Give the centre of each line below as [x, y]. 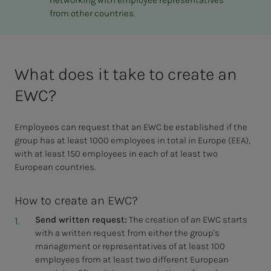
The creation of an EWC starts [187, 220]
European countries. [55, 167]
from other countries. [92, 14]
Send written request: [81, 220]
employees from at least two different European [132, 260]
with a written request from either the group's [127, 233]
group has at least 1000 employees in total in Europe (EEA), [132, 141]
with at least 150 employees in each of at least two [116, 154]
